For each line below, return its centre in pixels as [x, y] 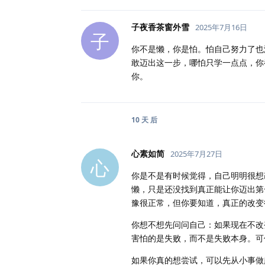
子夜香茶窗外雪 [160, 27]
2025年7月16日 [221, 27]
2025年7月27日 [196, 154]
